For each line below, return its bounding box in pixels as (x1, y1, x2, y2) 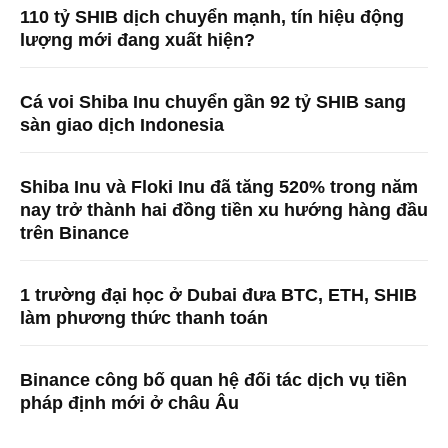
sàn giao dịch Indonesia (20, 115, 224, 136)
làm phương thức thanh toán (20, 308, 268, 329)
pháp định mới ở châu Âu (20, 393, 239, 414)
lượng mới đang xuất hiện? (20, 30, 255, 51)
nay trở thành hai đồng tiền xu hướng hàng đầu (20, 200, 428, 221)
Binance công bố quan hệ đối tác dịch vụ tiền (20, 370, 407, 391)
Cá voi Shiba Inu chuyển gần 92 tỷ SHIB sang (20, 92, 406, 113)
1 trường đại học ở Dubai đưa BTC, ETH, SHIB (20, 285, 417, 306)
